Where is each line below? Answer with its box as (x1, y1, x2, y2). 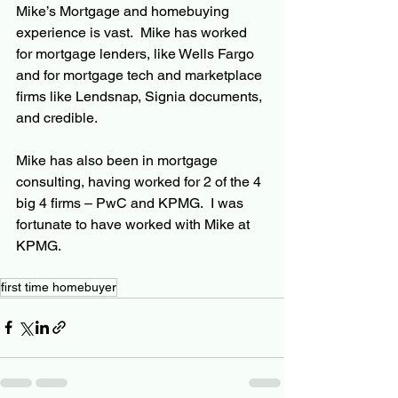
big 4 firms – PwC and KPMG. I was (16, 194, 247, 211)
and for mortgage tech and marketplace (16, 66, 266, 84)
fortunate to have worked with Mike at (16, 215, 253, 233)
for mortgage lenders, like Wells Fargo (16, 44, 258, 62)
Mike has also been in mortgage (16, 151, 221, 169)
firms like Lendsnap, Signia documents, (16, 87, 266, 105)
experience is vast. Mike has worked (16, 23, 251, 41)
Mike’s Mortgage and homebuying (16, 2, 233, 20)
